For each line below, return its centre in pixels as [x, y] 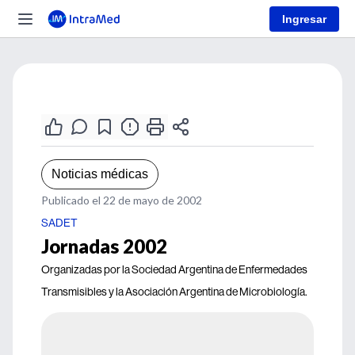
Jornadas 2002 [104, 246]
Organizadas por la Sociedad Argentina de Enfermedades [174, 269]
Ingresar [304, 19]
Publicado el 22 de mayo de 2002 [122, 200]
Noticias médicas [100, 174]
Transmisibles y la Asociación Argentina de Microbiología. [174, 292]
